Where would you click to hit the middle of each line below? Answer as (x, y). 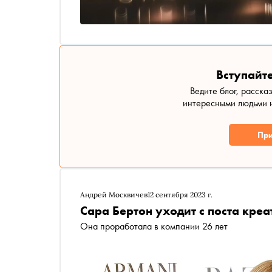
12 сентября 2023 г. (180, 195)
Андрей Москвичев (114, 195)
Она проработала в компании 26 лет (154, 226)
